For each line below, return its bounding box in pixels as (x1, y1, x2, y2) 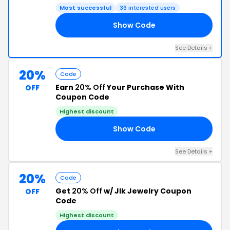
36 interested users (120, 4, 176, 12)
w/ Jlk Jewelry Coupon (102, 186, 191, 196)
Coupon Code (55, 92, 109, 102)
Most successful (60, 4, 111, 12)
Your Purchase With (105, 82, 184, 92)
